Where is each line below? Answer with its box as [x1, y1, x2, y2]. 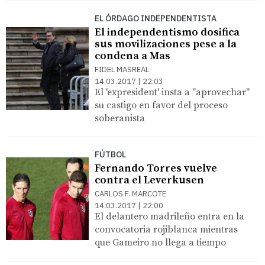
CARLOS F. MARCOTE [95, 188, 166, 199]
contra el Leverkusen [95, 173, 204, 187]
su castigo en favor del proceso [95, 99, 228, 111]
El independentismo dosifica [95, 25, 240, 39]
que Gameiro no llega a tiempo [95, 236, 226, 248]
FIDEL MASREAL [95, 64, 149, 75]
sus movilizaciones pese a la [95, 37, 237, 51]
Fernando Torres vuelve [95, 161, 217, 175]
